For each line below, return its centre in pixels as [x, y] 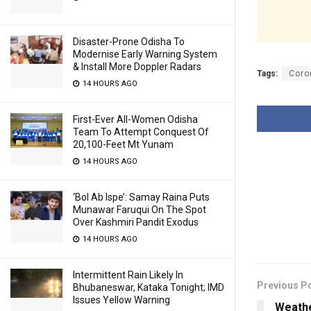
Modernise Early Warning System [145, 54]
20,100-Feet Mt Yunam [123, 144]
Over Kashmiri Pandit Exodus [136, 222]
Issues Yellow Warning [121, 300]
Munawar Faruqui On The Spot [140, 210]
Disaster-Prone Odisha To [129, 42]
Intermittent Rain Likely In [128, 275]
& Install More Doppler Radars [137, 67]
